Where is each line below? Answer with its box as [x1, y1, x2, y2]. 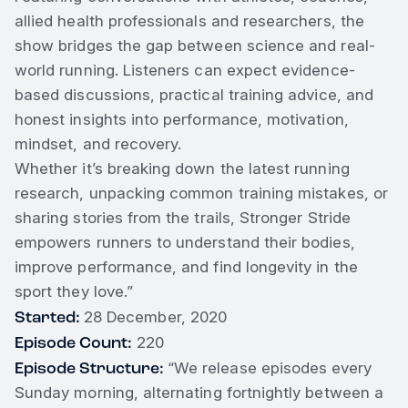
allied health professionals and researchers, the [15, 11, 364, 30]
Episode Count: [15, 331, 132, 352]
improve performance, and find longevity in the [15, 257, 358, 276]
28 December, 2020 [84, 307, 228, 326]
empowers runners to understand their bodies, [15, 232, 355, 251]
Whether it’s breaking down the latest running [15, 158, 350, 178]
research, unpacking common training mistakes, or [15, 183, 388, 202]
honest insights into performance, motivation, [15, 109, 349, 128]
